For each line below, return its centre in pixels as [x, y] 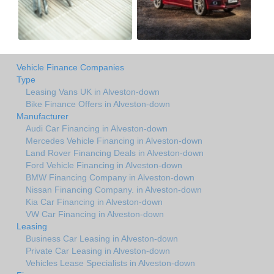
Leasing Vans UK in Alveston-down [93, 91]
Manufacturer [43, 116]
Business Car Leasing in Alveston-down [102, 238]
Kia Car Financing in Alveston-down [94, 202]
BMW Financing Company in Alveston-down [110, 177]
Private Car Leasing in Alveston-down [98, 250]
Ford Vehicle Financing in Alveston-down [104, 165]
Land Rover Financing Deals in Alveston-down [115, 153]
